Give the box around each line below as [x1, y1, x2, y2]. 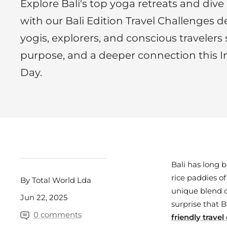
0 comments [33, 210, 82, 219]
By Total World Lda [20, 175, 91, 185]
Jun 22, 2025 [20, 193, 67, 202]
